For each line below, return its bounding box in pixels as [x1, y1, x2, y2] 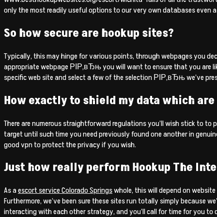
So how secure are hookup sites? [4, 25, 174, 41]
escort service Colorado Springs [18, 185, 112, 196]
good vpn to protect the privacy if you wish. [4, 139, 136, 150]
